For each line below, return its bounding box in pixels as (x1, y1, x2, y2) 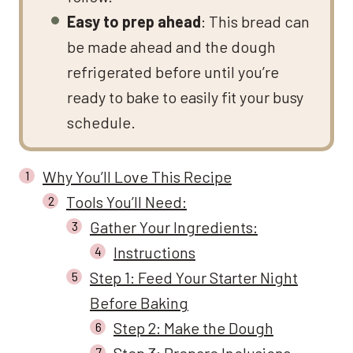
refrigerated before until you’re (67, 61, 279, 81)
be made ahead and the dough (67, 36, 276, 56)
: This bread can (201, 11, 310, 31)
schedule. (67, 112, 136, 132)
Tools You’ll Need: (66, 191, 187, 211)
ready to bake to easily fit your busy (67, 87, 303, 106)
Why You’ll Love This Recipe (43, 166, 232, 186)
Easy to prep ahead (67, 11, 201, 31)
